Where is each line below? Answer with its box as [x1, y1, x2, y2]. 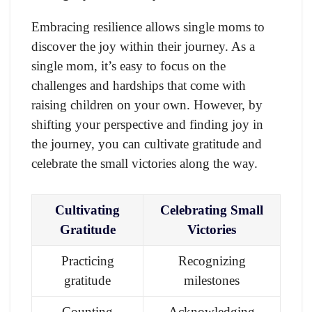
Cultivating [55, 202, 120, 217]
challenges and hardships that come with [31, 77, 246, 93]
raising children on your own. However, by [31, 97, 263, 112]
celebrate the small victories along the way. [31, 155, 258, 171]
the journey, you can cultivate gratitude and [31, 136, 262, 151]
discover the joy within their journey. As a [31, 38, 255, 54]
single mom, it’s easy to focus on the [31, 58, 226, 73]
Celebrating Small [160, 202, 263, 217]
